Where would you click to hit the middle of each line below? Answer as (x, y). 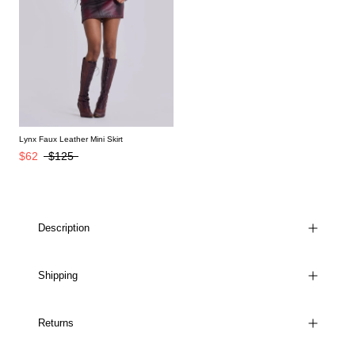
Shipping (58, 275)
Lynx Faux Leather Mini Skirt (71, 139)
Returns (56, 323)
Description (64, 227)
